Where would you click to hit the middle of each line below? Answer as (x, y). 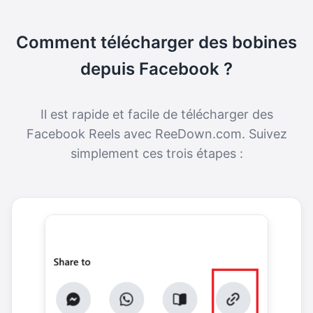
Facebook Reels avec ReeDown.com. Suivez (156, 134)
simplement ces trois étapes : (156, 154)
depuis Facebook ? (156, 69)
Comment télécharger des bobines (156, 43)
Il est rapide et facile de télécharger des (156, 115)
